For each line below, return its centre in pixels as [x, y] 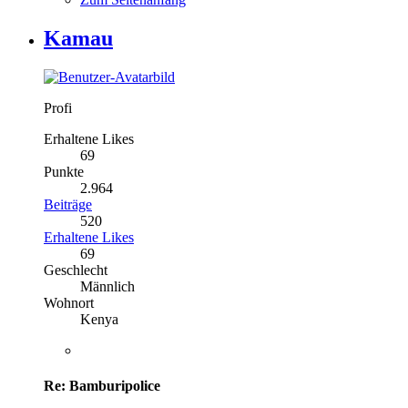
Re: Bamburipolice [102, 386]
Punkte [64, 171]
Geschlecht [76, 270]
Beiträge [68, 204]
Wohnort [69, 302]
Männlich [107, 286]
